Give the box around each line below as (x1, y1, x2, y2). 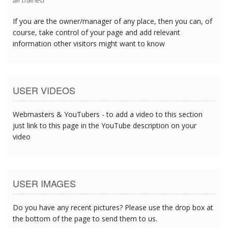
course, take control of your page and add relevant (13, 27, 180, 37)
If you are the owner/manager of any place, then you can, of (13, 16, 212, 26)
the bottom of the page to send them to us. (13, 213, 157, 223)
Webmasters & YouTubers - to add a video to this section (13, 109, 203, 119)
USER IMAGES (13, 176, 76, 190)
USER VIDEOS (13, 83, 75, 97)
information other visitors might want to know (13, 38, 165, 48)
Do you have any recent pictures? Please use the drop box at (13, 202, 213, 212)
